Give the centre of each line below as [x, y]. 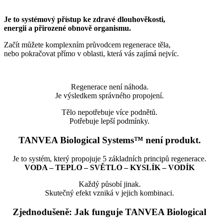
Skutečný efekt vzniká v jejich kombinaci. [109, 193]
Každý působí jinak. [109, 184]
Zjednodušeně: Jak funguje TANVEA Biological [109, 212]
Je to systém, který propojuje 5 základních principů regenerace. [109, 159]
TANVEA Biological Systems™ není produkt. [109, 140]
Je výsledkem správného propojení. [109, 95]
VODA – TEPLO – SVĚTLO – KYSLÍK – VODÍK [109, 168]
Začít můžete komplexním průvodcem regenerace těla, [87, 44]
